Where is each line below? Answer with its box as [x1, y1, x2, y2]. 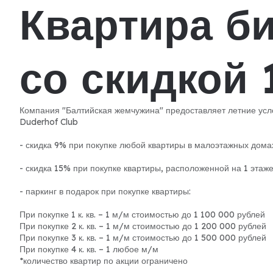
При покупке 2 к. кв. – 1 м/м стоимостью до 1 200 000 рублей [19, 221, 266, 232]
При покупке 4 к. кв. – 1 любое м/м [19, 244, 158, 255]
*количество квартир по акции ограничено [19, 255, 188, 266]
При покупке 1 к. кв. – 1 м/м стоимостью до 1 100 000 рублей [19, 209, 265, 220]
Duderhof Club [19, 116, 78, 127]
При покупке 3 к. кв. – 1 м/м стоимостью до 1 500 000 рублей [19, 232, 266, 243]
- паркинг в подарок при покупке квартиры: [19, 186, 191, 197]
